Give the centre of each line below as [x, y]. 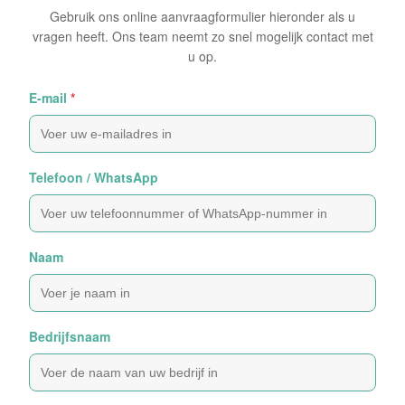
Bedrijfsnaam [70, 336]
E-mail [48, 98]
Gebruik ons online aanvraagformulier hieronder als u [202, 16]
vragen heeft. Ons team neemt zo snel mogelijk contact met [202, 36]
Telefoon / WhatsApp [94, 177]
